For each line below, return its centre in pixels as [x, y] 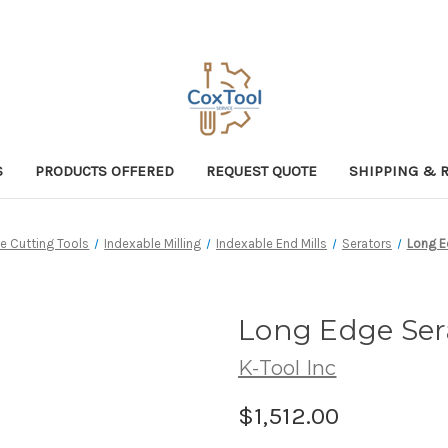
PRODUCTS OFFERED [105, 170]
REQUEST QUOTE [262, 170]
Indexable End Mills [272, 243]
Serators [366, 243]
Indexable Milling [153, 243]
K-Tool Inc [287, 367]
